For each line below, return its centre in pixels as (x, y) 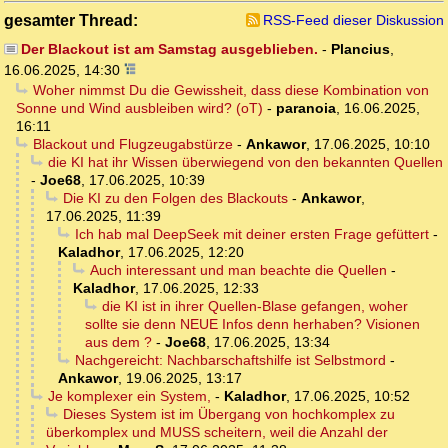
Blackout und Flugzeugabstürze (132, 144)
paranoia (306, 108)
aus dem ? (118, 342)
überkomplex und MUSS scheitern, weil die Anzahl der (217, 432)
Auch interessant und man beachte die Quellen (238, 270)
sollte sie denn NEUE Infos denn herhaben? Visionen (252, 324)
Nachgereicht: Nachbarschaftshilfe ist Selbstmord (230, 360)
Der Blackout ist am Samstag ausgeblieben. (169, 49)
